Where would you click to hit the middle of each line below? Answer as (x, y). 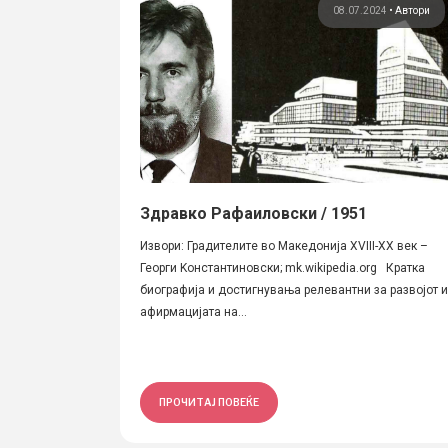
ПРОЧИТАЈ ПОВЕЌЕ (209, 402)
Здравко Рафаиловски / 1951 (253, 213)
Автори (413, 10)
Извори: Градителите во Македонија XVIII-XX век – (284, 246)
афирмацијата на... (193, 312)
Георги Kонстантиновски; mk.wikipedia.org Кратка (282, 268)
